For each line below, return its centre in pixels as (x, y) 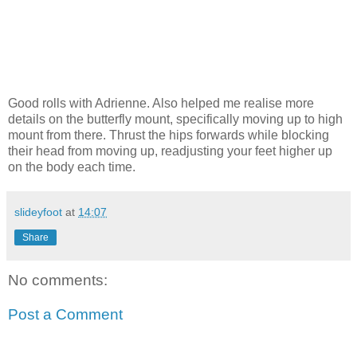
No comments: (58, 280)
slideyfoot (38, 212)
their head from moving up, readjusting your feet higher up (170, 151)
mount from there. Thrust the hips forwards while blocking (169, 135)
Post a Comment (65, 315)
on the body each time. (72, 167)
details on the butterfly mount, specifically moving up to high (175, 119)
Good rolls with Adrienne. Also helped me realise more (161, 103)
